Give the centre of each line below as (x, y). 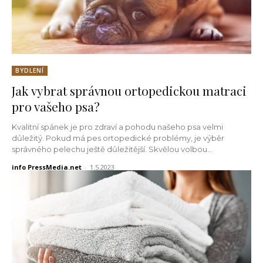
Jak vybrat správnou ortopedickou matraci (129, 90)
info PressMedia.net (47, 167)
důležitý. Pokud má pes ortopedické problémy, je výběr (118, 138)
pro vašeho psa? (56, 106)
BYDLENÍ (30, 70)
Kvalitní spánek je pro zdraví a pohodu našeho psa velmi (117, 127)
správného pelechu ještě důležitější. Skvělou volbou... (112, 149)
